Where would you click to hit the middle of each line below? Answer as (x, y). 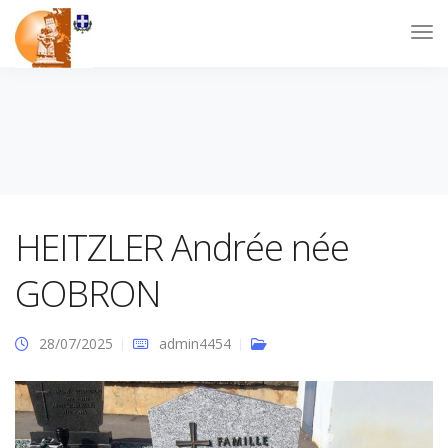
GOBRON (87, 293)
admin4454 (195, 343)
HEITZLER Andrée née (182, 247)
